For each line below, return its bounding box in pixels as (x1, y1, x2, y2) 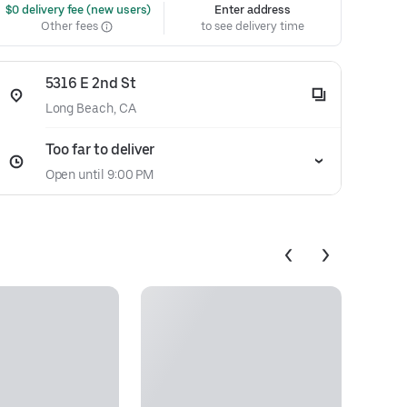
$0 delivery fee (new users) (2, 3, 152, 16)
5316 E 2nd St (45, 74, 136, 92)
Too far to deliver (45, 141, 154, 158)
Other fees (41, 19, 101, 33)
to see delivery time (201, 19, 304, 33)
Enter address (214, 3, 292, 16)
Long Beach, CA (45, 101, 136, 115)
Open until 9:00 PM (45, 167, 154, 182)
